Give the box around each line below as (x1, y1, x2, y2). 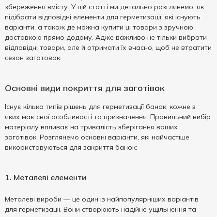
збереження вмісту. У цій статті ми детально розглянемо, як (5, 2, 204, 11)
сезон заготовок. (5, 53, 62, 62)
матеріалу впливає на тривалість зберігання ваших (5, 123, 178, 131)
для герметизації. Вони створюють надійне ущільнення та (5, 205, 196, 214)
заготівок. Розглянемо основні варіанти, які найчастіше (5, 133, 189, 141)
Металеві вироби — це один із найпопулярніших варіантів (5, 195, 199, 203)
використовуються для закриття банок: (5, 143, 137, 152)
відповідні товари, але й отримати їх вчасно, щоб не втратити (5, 43, 212, 52)
